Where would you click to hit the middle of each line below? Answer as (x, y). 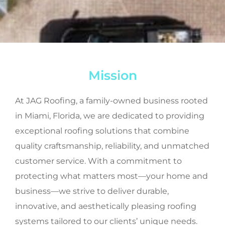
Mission (113, 75)
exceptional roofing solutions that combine (102, 131)
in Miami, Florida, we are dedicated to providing (110, 116)
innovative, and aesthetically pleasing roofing (106, 206)
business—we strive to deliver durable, (92, 191)
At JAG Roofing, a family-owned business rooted (111, 100)
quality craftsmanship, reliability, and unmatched (112, 146)
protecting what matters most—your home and (111, 176)
